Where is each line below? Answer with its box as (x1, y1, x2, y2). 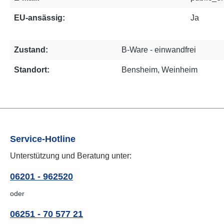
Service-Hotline (10, 134, 75, 144)
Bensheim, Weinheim (121, 65, 197, 74)
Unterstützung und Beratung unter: (10, 151, 131, 160)
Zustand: (14, 45, 48, 54)
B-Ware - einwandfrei (121, 45, 196, 54)
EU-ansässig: (14, 13, 65, 22)
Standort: (14, 65, 49, 74)
